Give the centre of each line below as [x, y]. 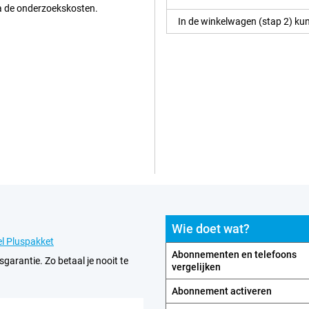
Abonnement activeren [222, 291]
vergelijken [196, 267]
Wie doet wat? [211, 228]
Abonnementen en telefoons [234, 254]
